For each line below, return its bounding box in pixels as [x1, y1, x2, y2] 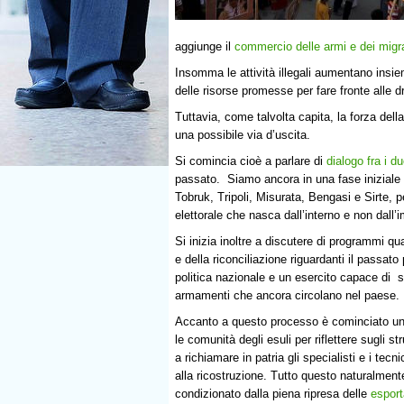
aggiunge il [175, 39, 234, 53]
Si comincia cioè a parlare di [175, 153, 326, 168]
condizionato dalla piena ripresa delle [175, 387, 371, 401]
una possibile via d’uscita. [175, 127, 310, 142]
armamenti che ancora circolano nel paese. [175, 288, 399, 302]
